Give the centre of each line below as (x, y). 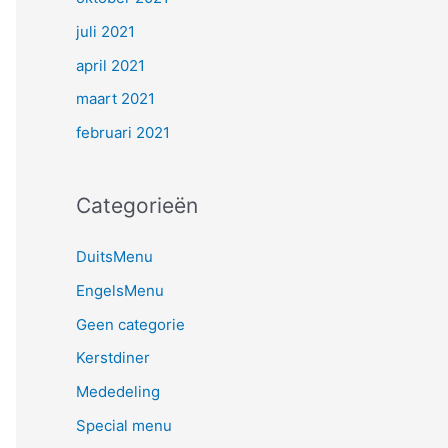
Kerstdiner (113, 358)
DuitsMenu (114, 256)
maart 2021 (115, 99)
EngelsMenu (120, 290)
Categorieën (137, 205)
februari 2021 (123, 132)
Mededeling (118, 391)
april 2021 (110, 65)
